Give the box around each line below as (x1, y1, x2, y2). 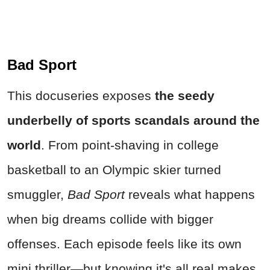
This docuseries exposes (7, 88, 155, 102)
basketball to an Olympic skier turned (7, 162, 221, 177)
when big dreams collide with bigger (7, 212, 213, 226)
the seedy (155, 88, 215, 102)
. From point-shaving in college (41, 137, 219, 152)
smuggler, (7, 187, 67, 201)
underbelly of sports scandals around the (7, 113, 260, 127)
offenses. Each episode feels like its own (7, 236, 242, 251)
